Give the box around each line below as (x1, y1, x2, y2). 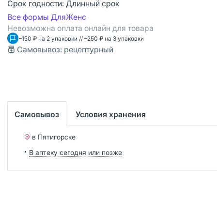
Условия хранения (76, 109, 146, 119)
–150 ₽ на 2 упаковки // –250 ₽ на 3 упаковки (19, 35, 144, 42)
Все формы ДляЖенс (7, 12, 86, 22)
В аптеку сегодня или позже (29, 148, 122, 156)
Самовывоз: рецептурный (17, 45, 113, 54)
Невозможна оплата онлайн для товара (7, 23, 154, 33)
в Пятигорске (32, 132, 76, 141)
